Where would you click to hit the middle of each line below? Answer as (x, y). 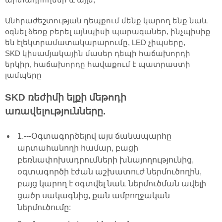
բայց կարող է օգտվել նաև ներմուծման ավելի (112, 183)
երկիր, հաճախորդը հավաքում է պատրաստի (98, 64)
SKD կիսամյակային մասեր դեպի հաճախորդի (98, 53)
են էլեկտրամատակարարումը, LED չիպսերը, (95, 42)
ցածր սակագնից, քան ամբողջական (94, 195)
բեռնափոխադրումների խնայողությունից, (106, 160)
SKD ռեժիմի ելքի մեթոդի (66, 97)
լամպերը (23, 75)
